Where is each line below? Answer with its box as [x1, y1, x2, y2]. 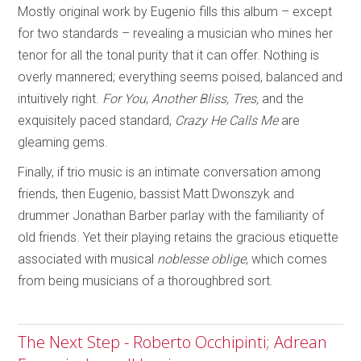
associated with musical [18, 251, 158, 268]
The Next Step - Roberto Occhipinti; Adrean [18, 331, 328, 354]
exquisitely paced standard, [18, 113, 176, 129]
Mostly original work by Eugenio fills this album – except [18, 4, 333, 20]
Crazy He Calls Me [175, 113, 279, 129]
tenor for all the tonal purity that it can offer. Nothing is [18, 48, 320, 64]
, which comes [246, 251, 328, 268]
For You [102, 91, 147, 107]
